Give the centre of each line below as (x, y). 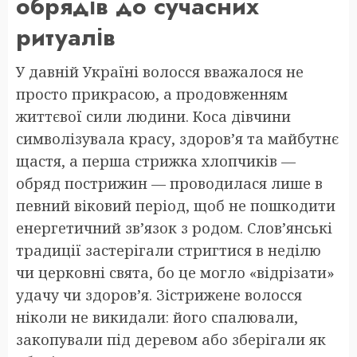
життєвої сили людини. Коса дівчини (153, 116)
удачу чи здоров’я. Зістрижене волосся (159, 294)
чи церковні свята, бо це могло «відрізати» (175, 272)
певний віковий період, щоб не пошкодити (176, 205)
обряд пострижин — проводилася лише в (169, 183)
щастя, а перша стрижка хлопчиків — (156, 161)
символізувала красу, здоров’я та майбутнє (177, 138)
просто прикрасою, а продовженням (152, 94)
